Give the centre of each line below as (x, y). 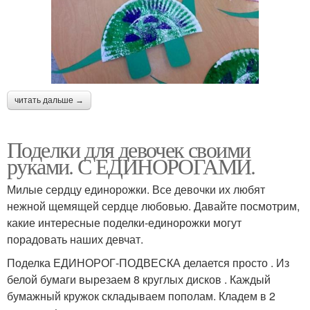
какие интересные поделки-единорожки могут (124, 223)
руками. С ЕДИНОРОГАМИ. (131, 166)
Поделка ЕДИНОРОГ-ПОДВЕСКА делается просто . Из (148, 263)
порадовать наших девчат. (75, 239)
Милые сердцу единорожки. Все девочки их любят (136, 190)
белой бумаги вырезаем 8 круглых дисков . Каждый (139, 280)
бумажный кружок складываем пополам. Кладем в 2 (141, 296)
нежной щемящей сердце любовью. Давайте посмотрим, (153, 206)
